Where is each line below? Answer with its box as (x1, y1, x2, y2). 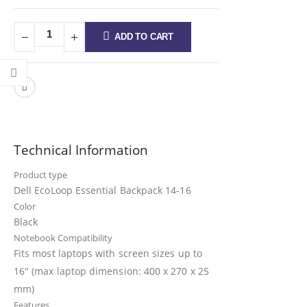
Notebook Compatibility (14, 232, 112, 245)
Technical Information (14, 141, 148, 159)
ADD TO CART (114, 32, 174, 42)
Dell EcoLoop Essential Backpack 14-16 (14, 184, 191, 197)
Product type (14, 169, 67, 182)
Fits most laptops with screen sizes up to (14, 247, 202, 260)
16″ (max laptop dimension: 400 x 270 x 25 (14, 265, 209, 278)
